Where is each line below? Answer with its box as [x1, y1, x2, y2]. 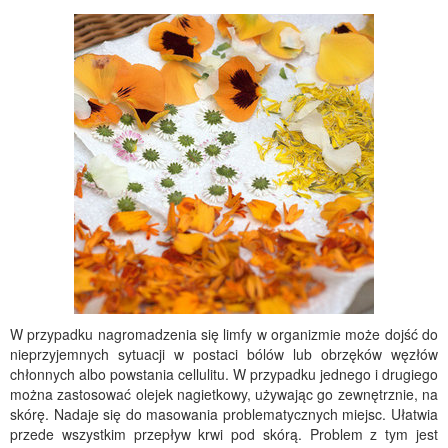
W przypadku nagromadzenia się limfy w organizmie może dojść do [10, 324, 438, 344]
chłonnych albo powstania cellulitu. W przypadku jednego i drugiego [10, 364, 438, 384]
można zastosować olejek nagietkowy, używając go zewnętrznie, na [10, 384, 438, 404]
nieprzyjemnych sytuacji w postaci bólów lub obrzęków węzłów [10, 344, 438, 364]
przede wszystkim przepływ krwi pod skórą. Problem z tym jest [10, 424, 438, 444]
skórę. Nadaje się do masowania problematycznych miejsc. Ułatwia [10, 404, 438, 424]
